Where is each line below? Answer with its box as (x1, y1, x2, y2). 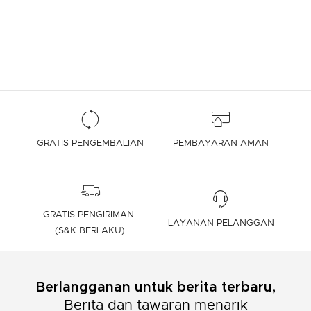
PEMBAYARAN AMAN (173, 136, 269, 149)
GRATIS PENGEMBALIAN (36, 136, 144, 149)
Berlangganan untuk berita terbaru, (35, 280, 276, 294)
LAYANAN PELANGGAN (167, 216, 274, 228)
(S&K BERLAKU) (55, 224, 126, 236)
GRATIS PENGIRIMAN (43, 208, 137, 220)
